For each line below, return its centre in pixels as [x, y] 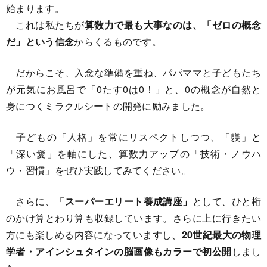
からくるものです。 [118, 41]
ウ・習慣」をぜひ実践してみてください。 [99, 170]
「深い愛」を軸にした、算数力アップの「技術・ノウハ [133, 153]
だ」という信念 [40, 41]
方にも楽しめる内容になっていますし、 [94, 235]
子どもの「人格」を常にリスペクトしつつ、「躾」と [133, 137]
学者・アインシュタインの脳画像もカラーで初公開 [119, 251]
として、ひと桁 [226, 201]
